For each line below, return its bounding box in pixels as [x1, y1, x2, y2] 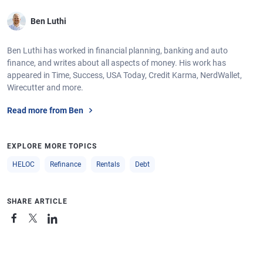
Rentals [96, 160, 120, 168]
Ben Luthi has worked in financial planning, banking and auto [7, 46, 228, 55]
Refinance [50, 160, 81, 168]
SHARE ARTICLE [7, 197, 68, 205]
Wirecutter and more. [7, 83, 83, 92]
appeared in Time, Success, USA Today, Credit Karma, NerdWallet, [7, 70, 242, 80]
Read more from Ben [7, 105, 83, 115]
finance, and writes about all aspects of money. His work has [7, 58, 226, 68]
